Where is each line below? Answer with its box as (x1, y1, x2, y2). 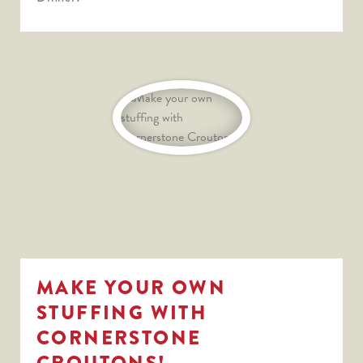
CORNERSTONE (36, 322, 202, 352)
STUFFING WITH (36, 297, 208, 327)
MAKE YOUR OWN (36, 272, 227, 301)
